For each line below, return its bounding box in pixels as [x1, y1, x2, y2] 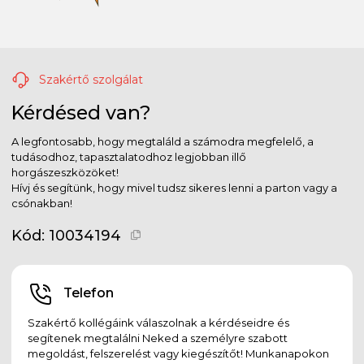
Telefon [63, 284, 114, 301]
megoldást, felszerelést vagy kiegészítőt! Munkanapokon [28, 346, 329, 360]
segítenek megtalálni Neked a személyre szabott [28, 331, 288, 344]
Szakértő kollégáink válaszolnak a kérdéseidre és [28, 315, 289, 329]
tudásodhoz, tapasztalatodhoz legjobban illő [11, 149, 246, 163]
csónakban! [11, 196, 72, 210]
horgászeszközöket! [11, 165, 119, 179]
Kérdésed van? [11, 100, 151, 124]
